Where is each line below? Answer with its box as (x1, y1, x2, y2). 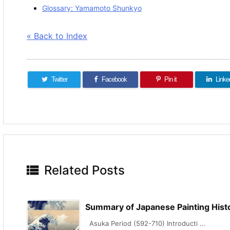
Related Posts (44, 163, 125, 178)
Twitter (51, 75, 67, 83)
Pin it (164, 75, 177, 83)
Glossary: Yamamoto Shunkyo (42, 4, 142, 12)
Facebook (101, 75, 127, 83)
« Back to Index (27, 30, 87, 41)
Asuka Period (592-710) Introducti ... (85, 219, 206, 228)
